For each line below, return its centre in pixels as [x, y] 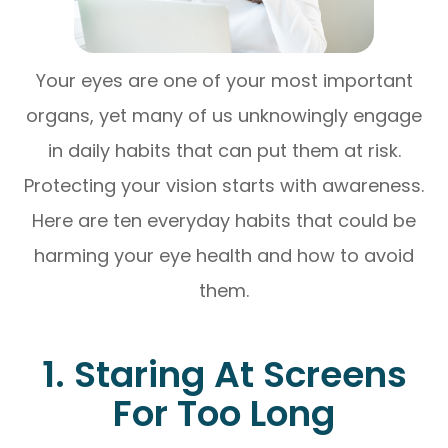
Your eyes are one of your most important [224, 80]
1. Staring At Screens [224, 374]
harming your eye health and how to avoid [224, 255]
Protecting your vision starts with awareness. [224, 185]
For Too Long [224, 413]
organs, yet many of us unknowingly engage [224, 115]
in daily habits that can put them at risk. [224, 150]
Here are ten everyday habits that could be [224, 220]
